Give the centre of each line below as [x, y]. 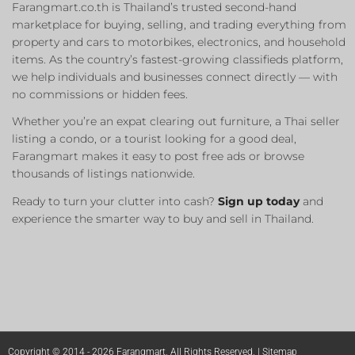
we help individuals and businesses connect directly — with [175, 76]
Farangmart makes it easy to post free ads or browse [158, 157]
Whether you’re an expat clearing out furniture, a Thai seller [176, 122]
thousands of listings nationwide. [103, 174]
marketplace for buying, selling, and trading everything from [179, 24]
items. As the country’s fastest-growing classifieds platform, [177, 59]
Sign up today [259, 202]
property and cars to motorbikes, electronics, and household [179, 42]
